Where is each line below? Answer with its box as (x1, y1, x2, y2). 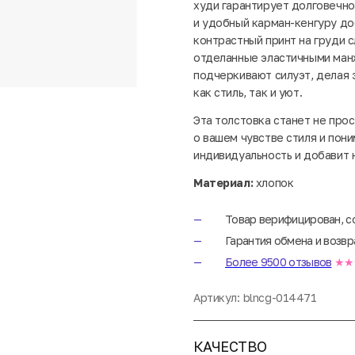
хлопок (253, 175, 294, 189)
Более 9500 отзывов (225, 254, 332, 269)
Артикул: (193, 290, 240, 304)
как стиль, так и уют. (193, 85, 303, 99)
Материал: (193, 175, 254, 189)
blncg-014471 (242, 290, 317, 304)
